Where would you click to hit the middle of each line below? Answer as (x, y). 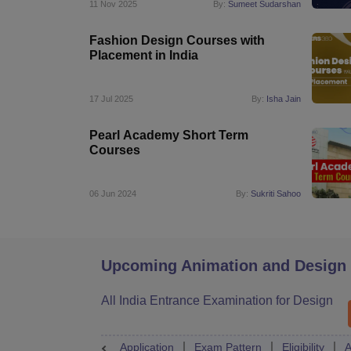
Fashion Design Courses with (177, 40)
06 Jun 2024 (113, 194)
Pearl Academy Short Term (169, 135)
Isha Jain (284, 99)
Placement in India (144, 55)
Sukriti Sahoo (276, 194)
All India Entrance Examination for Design (217, 300)
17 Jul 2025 (111, 99)
